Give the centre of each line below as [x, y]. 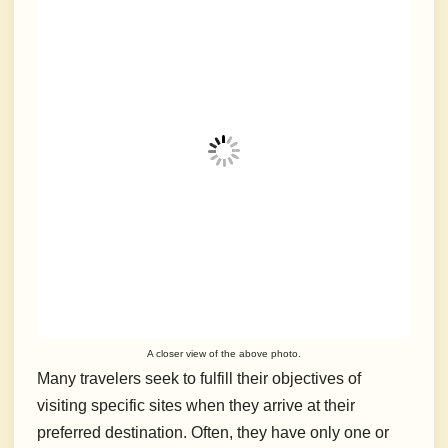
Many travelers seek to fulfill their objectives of [199, 379]
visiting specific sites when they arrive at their [196, 406]
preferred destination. [112, 433]
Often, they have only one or [290, 433]
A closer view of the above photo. [224, 354]
